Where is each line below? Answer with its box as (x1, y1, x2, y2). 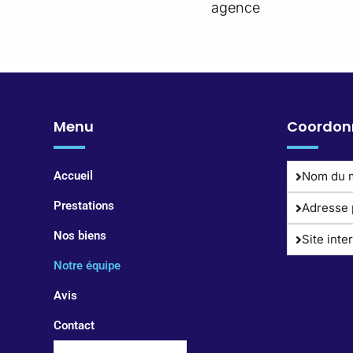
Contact (53, 318, 95, 333)
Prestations (53, 199, 114, 214)
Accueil (53, 169, 93, 184)
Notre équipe (53, 258, 121, 273)
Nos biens (53, 229, 106, 243)
